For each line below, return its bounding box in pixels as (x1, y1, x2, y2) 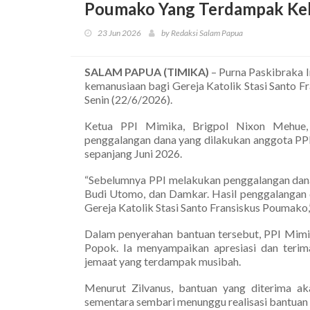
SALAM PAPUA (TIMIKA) (84, 64, 210, 78)
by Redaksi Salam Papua (161, 27, 243, 38)
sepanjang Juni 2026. (84, 146, 182, 160)
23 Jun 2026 (98, 27, 141, 38)
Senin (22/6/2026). (84, 92, 172, 106)
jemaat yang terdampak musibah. (84, 254, 241, 268)
